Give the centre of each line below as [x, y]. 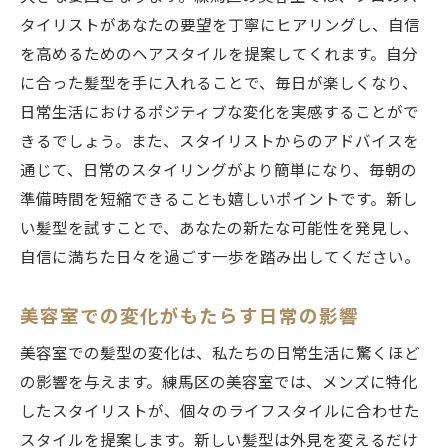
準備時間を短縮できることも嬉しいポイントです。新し [219, 199]
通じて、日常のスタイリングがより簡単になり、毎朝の [218, 170]
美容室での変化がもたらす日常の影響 [189, 316]
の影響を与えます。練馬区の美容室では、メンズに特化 [219, 382]
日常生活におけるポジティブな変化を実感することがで [219, 112]
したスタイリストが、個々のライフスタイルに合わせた [220, 411]
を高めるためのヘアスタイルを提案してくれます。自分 [219, 54]
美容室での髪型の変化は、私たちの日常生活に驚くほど [220, 353]
